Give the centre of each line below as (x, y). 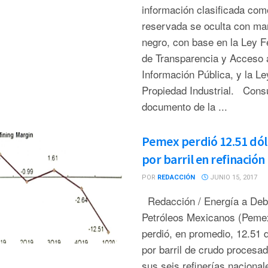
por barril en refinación (203, 159)
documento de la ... (184, 106)
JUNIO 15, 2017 (232, 177)
